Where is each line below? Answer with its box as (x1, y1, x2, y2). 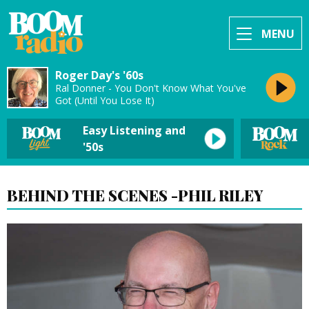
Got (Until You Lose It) (55, 93, 154, 107)
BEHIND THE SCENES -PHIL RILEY (7, 184, 263, 206)
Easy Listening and (83, 122, 186, 138)
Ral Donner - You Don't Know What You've (55, 81, 246, 94)
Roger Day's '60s (55, 67, 143, 83)
